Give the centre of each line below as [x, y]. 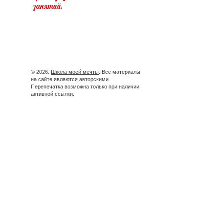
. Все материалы [120, 72]
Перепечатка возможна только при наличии [85, 87]
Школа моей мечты [75, 72]
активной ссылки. [53, 94]
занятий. [48, 6]
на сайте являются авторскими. [70, 79]
